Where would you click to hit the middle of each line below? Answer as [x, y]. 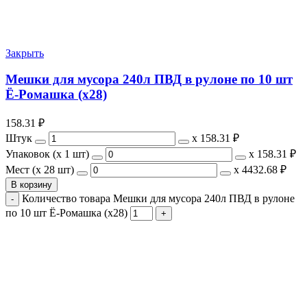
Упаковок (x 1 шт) [47, 153]
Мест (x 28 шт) [40, 169]
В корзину [32, 184]
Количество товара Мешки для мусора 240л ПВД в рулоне [158, 198]
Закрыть [25, 53]
